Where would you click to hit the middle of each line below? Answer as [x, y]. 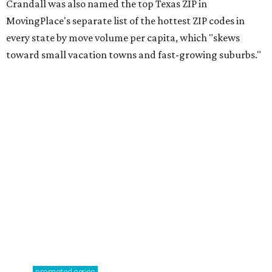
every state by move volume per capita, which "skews [123, 38]
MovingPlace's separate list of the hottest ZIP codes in [125, 21]
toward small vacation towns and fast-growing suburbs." [134, 55]
